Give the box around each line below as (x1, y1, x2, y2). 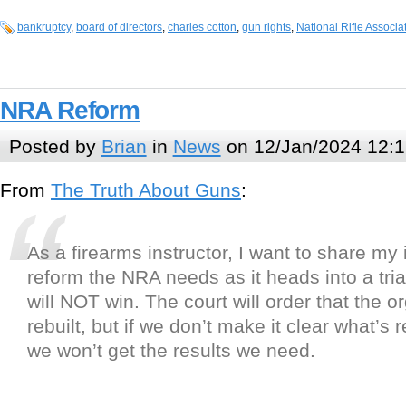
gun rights (242, 21, 291, 34)
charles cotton (168, 21, 237, 34)
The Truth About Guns (51, 179, 241, 201)
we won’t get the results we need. (27, 340, 315, 362)
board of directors (76, 21, 162, 34)
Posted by (8, 135, 101, 157)
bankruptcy (17, 21, 71, 34)
